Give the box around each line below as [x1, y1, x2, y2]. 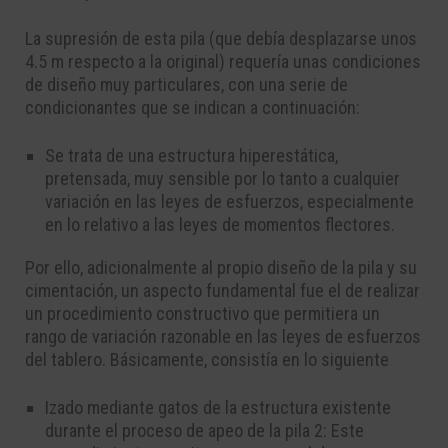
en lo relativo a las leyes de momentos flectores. [45, 214, 395, 236]
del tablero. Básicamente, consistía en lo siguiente [25, 349, 389, 371]
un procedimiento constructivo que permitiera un [25, 303, 380, 325]
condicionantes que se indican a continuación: [25, 97, 360, 119]
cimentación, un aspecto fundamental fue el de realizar [25, 280, 420, 302]
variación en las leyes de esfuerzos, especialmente [45, 191, 414, 213]
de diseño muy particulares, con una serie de [25, 74, 348, 96]
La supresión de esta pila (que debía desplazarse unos [25, 28, 417, 50]
